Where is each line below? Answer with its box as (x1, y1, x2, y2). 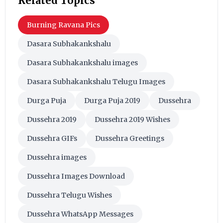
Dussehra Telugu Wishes (27, 190, 112, 200)
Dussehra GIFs (27, 133, 77, 143)
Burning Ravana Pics (27, 20, 100, 29)
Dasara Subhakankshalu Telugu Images (27, 77, 165, 86)
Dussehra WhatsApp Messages (27, 209, 133, 219)
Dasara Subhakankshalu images (27, 58, 138, 67)
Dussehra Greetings (95, 133, 164, 143)
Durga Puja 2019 (84, 96, 140, 105)
